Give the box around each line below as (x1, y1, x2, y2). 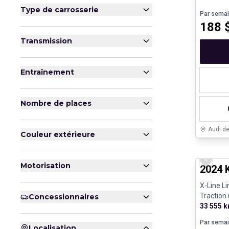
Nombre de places (20, 99, 91, 108)
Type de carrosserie (20, 5, 99, 14)
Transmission (20, 36, 72, 45)
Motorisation (20, 161, 71, 170)
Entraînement (20, 67, 74, 77)
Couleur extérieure (20, 130, 95, 139)
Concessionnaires (29, 192, 99, 201)
